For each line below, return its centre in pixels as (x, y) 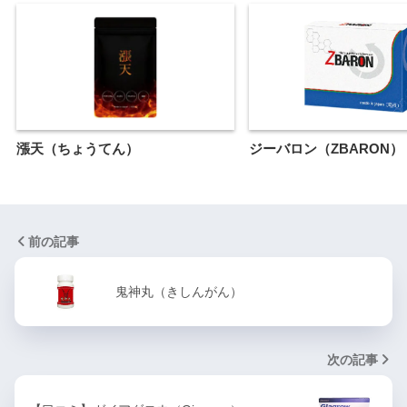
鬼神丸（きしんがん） (179, 291)
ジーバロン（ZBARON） (326, 148)
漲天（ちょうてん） (78, 148)
